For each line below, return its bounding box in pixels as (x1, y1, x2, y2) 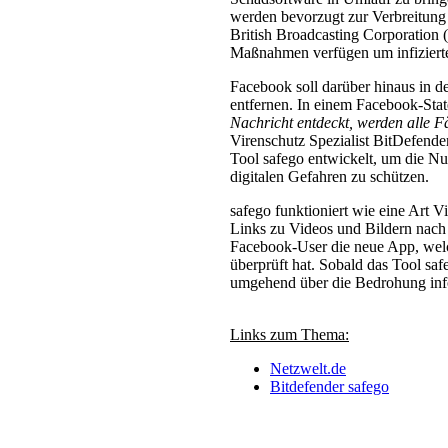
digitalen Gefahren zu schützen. (230, 168, 429, 185)
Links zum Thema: (230, 326, 349, 343)
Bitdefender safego (270, 378, 389, 395)
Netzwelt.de (270, 360, 346, 377)
